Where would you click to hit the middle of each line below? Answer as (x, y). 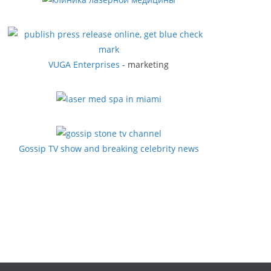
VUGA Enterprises (84, 64)
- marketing (144, 64)
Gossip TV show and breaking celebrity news (109, 148)
